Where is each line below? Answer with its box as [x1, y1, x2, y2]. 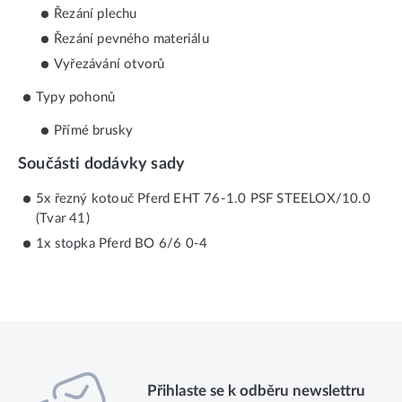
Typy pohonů [36, 90, 116, 104]
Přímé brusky [54, 123, 134, 137]
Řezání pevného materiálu [54, 31, 209, 46]
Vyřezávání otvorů [54, 57, 165, 71]
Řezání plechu [54, 6, 137, 21]
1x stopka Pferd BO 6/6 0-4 [36, 237, 208, 251]
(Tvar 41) [36, 212, 90, 226]
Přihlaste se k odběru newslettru [146, 383, 365, 399]
